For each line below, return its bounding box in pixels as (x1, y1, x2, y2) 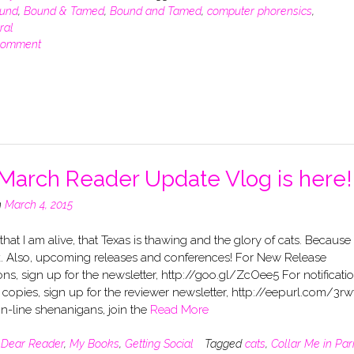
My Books (69, 337, 119, 351)
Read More (149, 302, 209, 317)
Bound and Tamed (109, 4, 201, 17)
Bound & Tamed (23, 4, 104, 17)
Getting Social (124, 337, 194, 351)
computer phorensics (206, 4, 312, 17)
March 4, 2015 (4, 198, 73, 212)
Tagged (204, 337, 245, 351)
